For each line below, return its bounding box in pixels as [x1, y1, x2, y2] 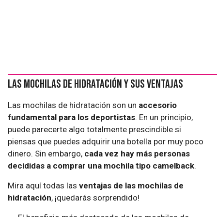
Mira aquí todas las [8, 181, 79, 190]
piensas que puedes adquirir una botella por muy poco [8, 137, 203, 146]
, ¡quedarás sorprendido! [51, 193, 139, 202]
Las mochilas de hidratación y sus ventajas [8, 77, 183, 91]
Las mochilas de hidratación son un [8, 100, 139, 110]
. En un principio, [135, 112, 193, 122]
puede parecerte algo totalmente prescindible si [8, 124, 181, 134]
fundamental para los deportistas [8, 112, 135, 122]
